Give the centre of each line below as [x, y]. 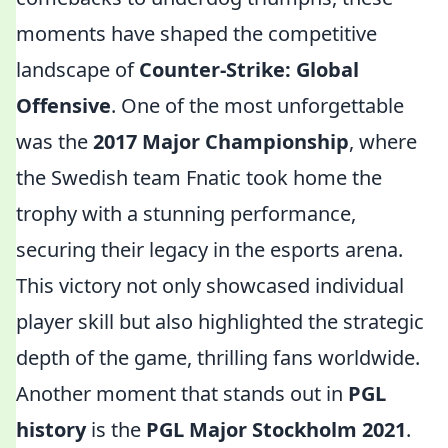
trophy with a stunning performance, [186, 213]
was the [54, 141]
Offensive [63, 105]
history [51, 429]
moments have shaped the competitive [196, 33]
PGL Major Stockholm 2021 [276, 429]
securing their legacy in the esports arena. [209, 249]
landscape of [77, 69]
